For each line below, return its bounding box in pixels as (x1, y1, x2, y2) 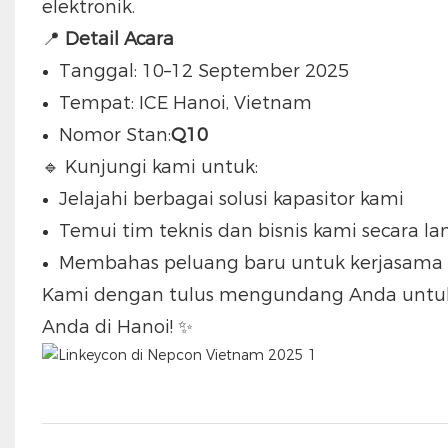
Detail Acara (64, 27, 174, 50)
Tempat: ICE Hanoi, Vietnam (58, 91, 312, 114)
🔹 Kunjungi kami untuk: (41, 155, 258, 178)
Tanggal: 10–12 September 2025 (58, 59, 349, 82)
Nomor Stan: (58, 123, 171, 146)
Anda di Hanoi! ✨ (41, 315, 193, 338)
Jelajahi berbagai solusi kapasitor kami (58, 187, 404, 210)
